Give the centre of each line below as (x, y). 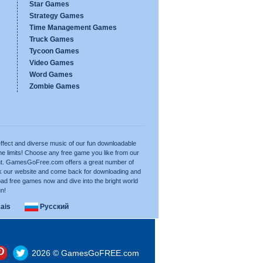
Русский (53, 207)
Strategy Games (57, 16)
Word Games (51, 75)
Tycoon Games (54, 51)
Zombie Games (55, 86)
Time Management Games (73, 28)
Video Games (52, 63)
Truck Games (52, 39)
